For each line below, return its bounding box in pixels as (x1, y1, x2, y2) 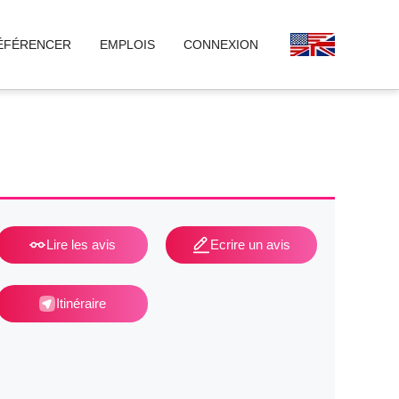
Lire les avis (45, 237, 116, 253)
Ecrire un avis (209, 237, 290, 253)
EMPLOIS (100, 37, 155, 53)
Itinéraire (55, 296, 106, 312)
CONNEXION (183, 37, 258, 53)
